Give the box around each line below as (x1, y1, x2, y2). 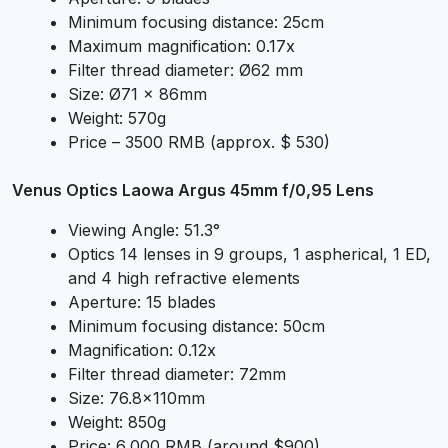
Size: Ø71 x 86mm (68, 84, 207, 105)
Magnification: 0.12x (68, 340, 216, 361)
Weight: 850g (68, 412, 166, 433)
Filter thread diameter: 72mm (68, 364, 286, 385)
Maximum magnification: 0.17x (68, 36, 295, 57)
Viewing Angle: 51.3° (68, 220, 220, 241)
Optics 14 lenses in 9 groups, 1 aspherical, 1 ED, (68, 244, 431, 265)
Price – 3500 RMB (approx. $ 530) (68, 132, 330, 153)
